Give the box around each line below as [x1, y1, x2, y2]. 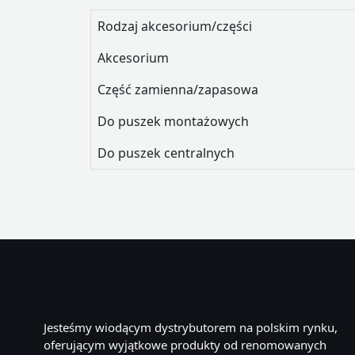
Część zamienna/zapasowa [97, 81, 258, 98]
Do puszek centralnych [97, 144, 235, 162]
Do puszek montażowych [97, 113, 249, 130]
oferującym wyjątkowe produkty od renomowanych [44, 337, 326, 353]
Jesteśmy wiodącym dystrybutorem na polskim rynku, [44, 319, 338, 335]
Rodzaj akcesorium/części [97, 17, 252, 35]
